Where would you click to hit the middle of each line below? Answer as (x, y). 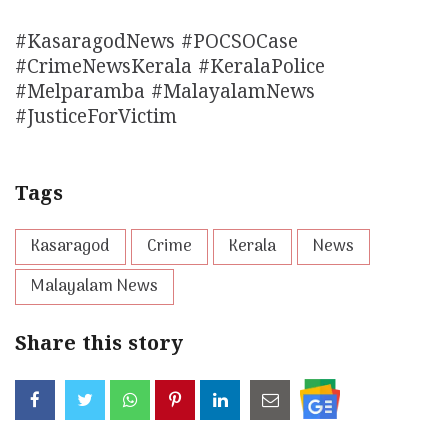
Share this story (99, 346)
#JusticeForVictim (96, 119)
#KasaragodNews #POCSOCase (156, 44)
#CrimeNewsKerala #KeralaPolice (170, 69)
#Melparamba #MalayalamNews (165, 94)
